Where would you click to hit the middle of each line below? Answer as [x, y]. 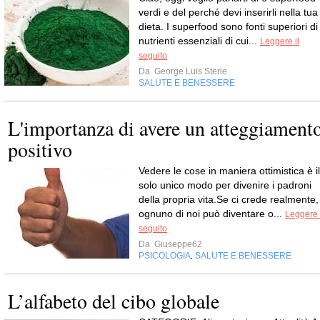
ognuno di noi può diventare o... [212, 214]
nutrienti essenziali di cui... [199, 41]
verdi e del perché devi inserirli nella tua [228, 12]
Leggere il [280, 41]
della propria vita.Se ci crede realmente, [229, 199]
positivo [40, 149]
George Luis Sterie [190, 71]
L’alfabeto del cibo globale [114, 301]
